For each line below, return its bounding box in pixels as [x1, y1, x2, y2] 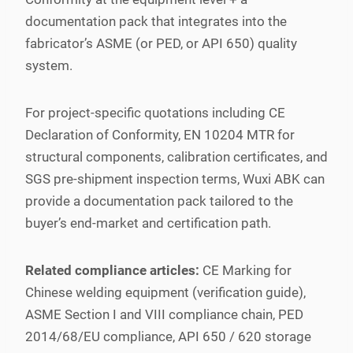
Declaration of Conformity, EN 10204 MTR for [25, 126, 295, 143]
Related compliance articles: [25, 262, 199, 278]
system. [25, 57, 72, 73]
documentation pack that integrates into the [25, 13, 287, 29]
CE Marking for [199, 262, 292, 278]
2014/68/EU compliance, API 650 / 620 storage [25, 328, 311, 344]
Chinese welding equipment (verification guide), [25, 284, 306, 300]
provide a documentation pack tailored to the [25, 192, 293, 209]
